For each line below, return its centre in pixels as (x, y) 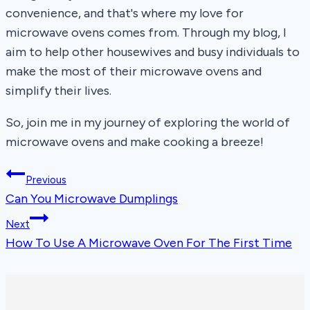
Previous (46, 180)
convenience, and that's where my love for (125, 13)
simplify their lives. (58, 91)
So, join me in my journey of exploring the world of (148, 122)
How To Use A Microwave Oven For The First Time (149, 243)
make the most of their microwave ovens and (134, 71)
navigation (53, 207)
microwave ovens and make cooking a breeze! (135, 142)
